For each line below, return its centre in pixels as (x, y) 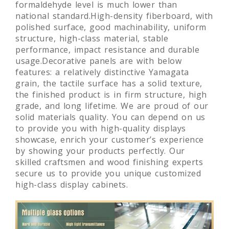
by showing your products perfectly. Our (100, 151)
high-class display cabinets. (72, 185)
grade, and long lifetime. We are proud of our (112, 106)
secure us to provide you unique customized (108, 174)
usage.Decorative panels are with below (98, 61)
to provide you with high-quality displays (101, 129)
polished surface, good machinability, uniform (111, 27)
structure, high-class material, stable (92, 39)
